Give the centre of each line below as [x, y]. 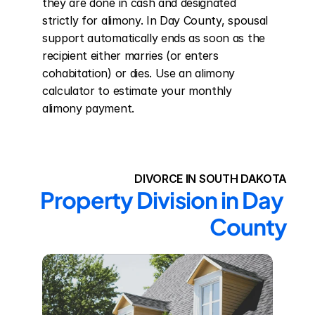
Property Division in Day [161, 200]
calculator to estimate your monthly [137, 91]
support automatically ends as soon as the [154, 38]
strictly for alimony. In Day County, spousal [155, 20]
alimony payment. [88, 108]
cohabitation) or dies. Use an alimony [139, 73]
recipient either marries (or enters [130, 56]
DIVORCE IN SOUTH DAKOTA [211, 179]
